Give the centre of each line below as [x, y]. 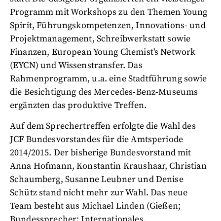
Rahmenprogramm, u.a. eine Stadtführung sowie [109, 79]
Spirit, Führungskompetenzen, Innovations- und [108, 25]
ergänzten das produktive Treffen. [78, 105]
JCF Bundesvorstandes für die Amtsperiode [97, 139]
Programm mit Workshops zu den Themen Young [109, 12]
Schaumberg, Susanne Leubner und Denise [97, 179]
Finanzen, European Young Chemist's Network [103, 52]
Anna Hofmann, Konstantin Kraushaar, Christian [108, 166]
